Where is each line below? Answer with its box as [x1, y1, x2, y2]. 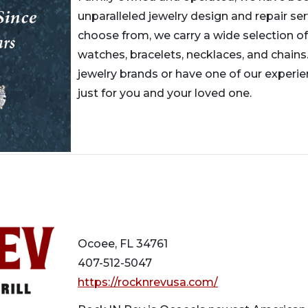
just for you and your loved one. [78, 87, 252, 100]
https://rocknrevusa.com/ [78, 275, 218, 289]
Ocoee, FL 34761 [78, 236, 168, 250]
